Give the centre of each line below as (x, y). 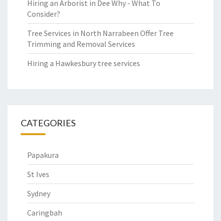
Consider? (44, 14)
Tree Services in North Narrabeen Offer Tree (100, 33)
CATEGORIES (48, 123)
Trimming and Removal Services (81, 44)
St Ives (38, 174)
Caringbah (45, 213)
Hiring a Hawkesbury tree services (84, 63)
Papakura (43, 155)
